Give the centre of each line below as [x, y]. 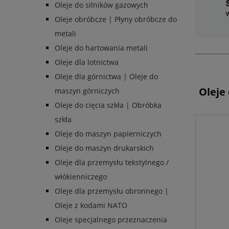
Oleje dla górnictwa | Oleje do [106, 77]
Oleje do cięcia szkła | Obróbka [108, 105]
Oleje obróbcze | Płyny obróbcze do [116, 19]
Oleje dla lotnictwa [87, 62]
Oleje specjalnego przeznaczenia [111, 220]
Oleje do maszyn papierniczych [108, 134]
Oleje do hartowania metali [101, 48]
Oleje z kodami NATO [91, 205]
